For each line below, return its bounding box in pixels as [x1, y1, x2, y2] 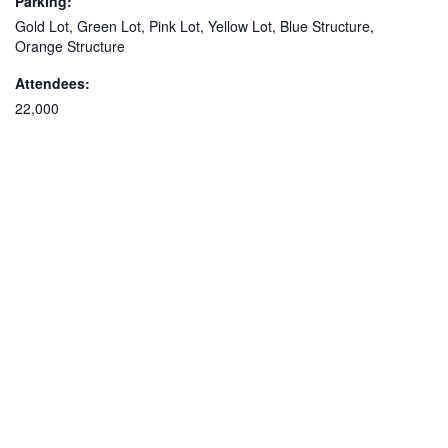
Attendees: [15, 72, 90, 93]
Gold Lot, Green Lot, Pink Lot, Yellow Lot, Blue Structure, [15, 15, 374, 36]
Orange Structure [15, 35, 125, 56]
